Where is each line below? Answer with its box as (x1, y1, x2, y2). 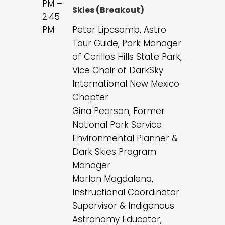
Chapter (72, 91, 108, 104)
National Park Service (72, 119, 162, 131)
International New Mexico (72, 78, 179, 90)
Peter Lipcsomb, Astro (72, 24, 166, 36)
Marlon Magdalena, (72, 173, 153, 185)
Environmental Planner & (72, 132, 178, 145)
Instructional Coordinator (72, 186, 179, 199)
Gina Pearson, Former (72, 105, 165, 118)
